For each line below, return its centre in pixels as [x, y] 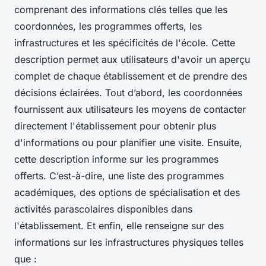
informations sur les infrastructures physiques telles [129, 242]
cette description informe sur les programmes [116, 159]
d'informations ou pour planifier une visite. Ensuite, [128, 142]
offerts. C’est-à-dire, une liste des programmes [119, 175]
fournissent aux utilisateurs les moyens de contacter [130, 109]
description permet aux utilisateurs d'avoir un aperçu [132, 59]
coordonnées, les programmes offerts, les [108, 26]
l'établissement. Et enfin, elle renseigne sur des [119, 225]
